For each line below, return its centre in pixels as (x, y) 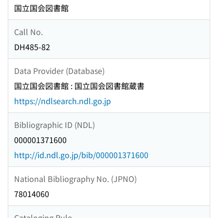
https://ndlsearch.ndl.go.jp (63, 101)
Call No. (28, 31)
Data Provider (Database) (59, 70)
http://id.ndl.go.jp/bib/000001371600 (81, 155)
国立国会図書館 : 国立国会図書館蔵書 (79, 86)
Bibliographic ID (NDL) (54, 124)
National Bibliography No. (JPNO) (75, 178)
